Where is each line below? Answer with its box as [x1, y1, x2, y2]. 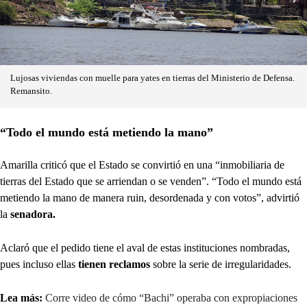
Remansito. [10, 86, 52, 96]
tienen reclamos [78, 258, 150, 270]
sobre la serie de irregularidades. [150, 258, 291, 270]
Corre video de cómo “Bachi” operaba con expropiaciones [45, 291, 297, 304]
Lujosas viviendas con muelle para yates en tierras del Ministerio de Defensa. [10, 73, 295, 83]
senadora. [10, 208, 56, 220]
